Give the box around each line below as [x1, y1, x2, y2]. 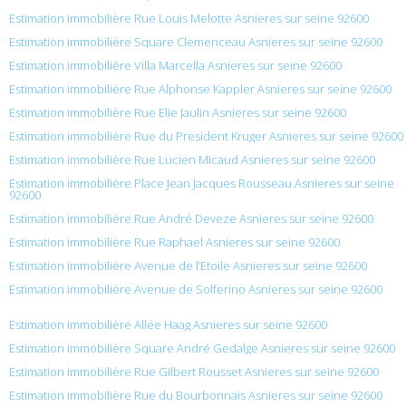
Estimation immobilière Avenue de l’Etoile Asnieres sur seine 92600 [9, 257, 367, 275]
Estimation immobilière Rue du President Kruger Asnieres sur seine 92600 [9, 128, 403, 145]
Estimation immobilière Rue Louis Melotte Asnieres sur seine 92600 [9, 10, 369, 27]
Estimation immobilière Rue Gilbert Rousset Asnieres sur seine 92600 [9, 363, 379, 381]
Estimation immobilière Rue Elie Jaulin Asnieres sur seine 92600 [9, 104, 346, 121]
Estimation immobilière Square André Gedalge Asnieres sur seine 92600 [9, 340, 395, 357]
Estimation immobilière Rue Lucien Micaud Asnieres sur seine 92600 [9, 151, 375, 169]
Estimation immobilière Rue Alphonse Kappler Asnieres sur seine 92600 [9, 81, 391, 98]
